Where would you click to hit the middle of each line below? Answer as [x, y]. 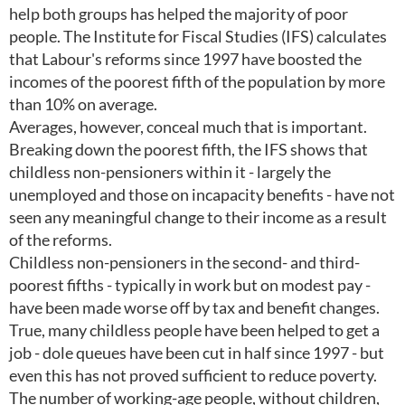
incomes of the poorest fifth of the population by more [197, 81]
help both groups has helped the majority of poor [179, 14]
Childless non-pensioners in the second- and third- [184, 262]
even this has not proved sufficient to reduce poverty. [193, 375]
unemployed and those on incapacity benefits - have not [202, 194]
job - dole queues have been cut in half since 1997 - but [197, 353]
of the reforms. [61, 240]
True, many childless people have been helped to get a [194, 330]
